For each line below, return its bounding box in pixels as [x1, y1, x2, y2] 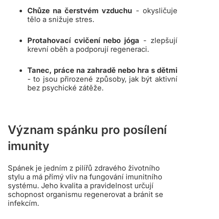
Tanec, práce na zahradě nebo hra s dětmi [27, 66, 177, 75]
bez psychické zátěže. [27, 83, 104, 93]
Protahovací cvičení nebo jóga [27, 36, 140, 45]
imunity [8, 139, 50, 153]
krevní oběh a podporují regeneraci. [27, 44, 149, 54]
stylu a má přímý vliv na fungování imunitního [8, 172, 162, 182]
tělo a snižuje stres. [27, 15, 94, 24]
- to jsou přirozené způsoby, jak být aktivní [27, 74, 177, 84]
